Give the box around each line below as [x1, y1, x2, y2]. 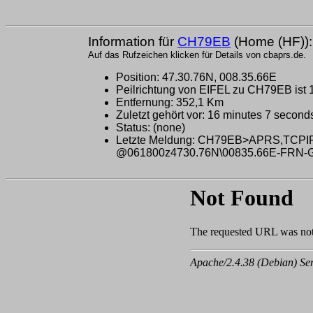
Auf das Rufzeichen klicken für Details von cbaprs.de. [88, 49, 306, 60]
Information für [88, 34, 177, 49]
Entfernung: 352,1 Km [116, 96, 224, 108]
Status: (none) [116, 121, 185, 133]
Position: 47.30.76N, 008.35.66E [116, 71, 277, 83]
